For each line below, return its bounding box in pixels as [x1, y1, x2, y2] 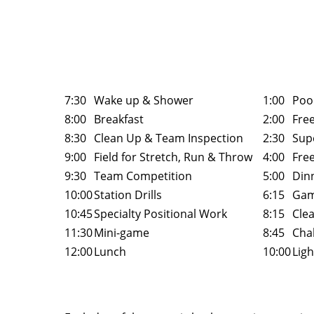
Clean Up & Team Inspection [94, 130, 243, 146]
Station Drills [94, 186, 162, 203]
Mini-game [94, 224, 149, 240]
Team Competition [94, 168, 192, 184]
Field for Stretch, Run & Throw [94, 149, 252, 165]
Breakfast [94, 111, 144, 127]
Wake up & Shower [94, 92, 193, 108]
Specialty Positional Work [94, 205, 227, 221]
